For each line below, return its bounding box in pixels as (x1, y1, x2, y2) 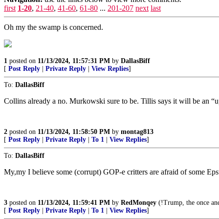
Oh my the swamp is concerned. (4, 23, 103, 31)
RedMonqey (121, 199, 156, 206)
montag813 (121, 128, 153, 135)
